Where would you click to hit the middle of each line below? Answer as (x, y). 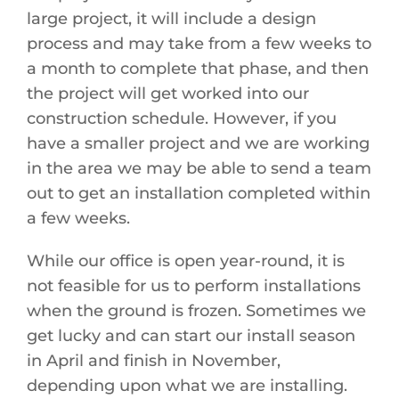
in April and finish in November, (154, 361)
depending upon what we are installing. (187, 386)
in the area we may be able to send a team (199, 169)
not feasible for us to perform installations (194, 286)
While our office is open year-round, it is (186, 261)
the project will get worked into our (168, 94)
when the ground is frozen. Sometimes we (196, 311)
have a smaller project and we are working (198, 144)
